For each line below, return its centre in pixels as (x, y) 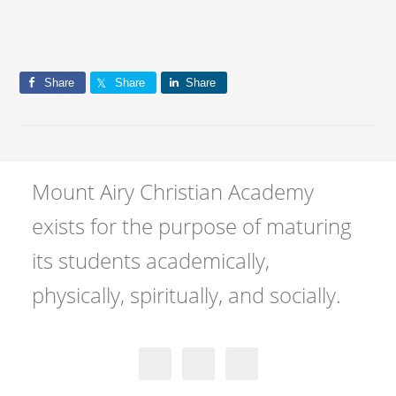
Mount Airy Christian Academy (172, 192)
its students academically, (150, 261)
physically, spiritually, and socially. (186, 295)
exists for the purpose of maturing (191, 226)
